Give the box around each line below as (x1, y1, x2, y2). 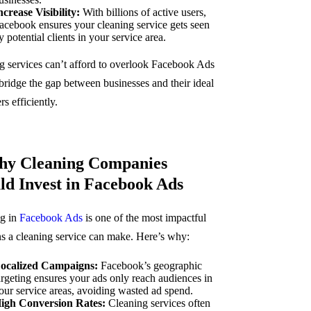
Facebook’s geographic (97, 260, 202, 271)
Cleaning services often (105, 297, 210, 309)
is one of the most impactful (82, 212, 206, 224)
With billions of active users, (79, 6, 206, 18)
